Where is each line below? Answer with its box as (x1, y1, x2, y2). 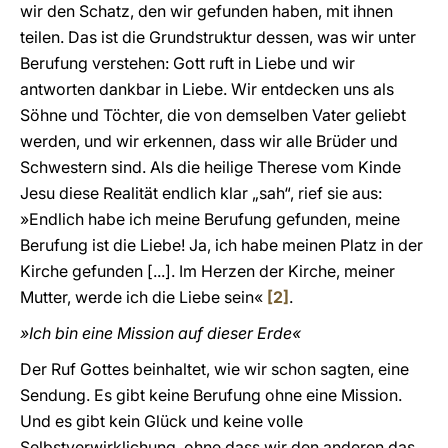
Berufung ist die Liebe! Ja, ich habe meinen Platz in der (20, 235, 423, 255)
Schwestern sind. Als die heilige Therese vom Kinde (20, 157, 401, 177)
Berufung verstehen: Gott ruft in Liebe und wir (20, 53, 355, 73)
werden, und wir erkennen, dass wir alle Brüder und (20, 131, 398, 151)
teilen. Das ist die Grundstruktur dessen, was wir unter (20, 27, 416, 47)
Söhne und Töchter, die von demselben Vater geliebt (20, 105, 406, 125)
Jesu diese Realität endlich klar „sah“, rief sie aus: (20, 183, 382, 203)
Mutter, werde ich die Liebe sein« (20, 287, 267, 307)
